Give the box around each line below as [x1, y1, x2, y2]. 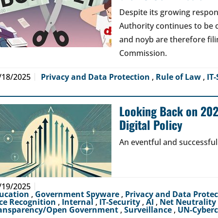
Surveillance [124, 204, 174, 215]
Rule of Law [156, 72, 203, 82]
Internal [62, 197, 95, 207]
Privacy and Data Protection [41, 72, 152, 82]
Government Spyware [35, 189, 121, 200]
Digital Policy [119, 116, 182, 133]
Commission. [119, 48, 167, 58]
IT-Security [99, 197, 142, 207]
